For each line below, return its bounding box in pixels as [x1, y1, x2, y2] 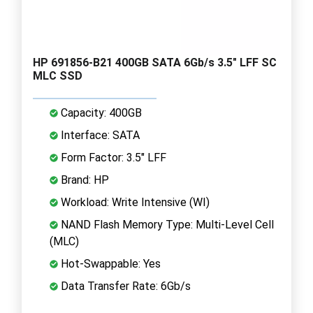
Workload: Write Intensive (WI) [58, 195, 210, 209]
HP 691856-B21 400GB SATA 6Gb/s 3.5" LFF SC [33, 55, 277, 69]
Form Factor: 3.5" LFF [58, 150, 166, 164]
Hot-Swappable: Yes [58, 256, 161, 270]
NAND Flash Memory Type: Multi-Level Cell [58, 217, 274, 231]
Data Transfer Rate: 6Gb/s [58, 279, 191, 293]
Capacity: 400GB [58, 105, 142, 119]
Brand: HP [58, 173, 109, 187]
